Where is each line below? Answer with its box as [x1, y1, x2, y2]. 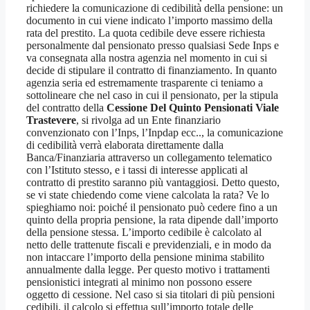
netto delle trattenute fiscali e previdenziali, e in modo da [26, 238, 271, 250]
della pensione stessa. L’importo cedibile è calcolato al [26, 226, 262, 238]
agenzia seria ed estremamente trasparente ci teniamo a [26, 76, 263, 89]
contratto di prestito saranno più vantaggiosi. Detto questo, [26, 176, 280, 188]
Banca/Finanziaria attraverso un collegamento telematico [26, 151, 272, 163]
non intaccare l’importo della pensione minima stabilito [26, 250, 264, 263]
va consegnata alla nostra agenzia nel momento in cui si [26, 51, 267, 64]
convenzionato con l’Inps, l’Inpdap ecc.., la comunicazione [26, 126, 283, 138]
